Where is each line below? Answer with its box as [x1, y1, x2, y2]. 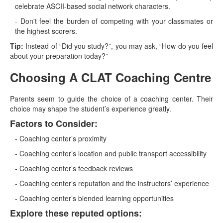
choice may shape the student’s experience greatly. [10, 103, 171, 113]
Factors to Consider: [10, 116, 98, 130]
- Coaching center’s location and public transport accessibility [15, 148, 207, 158]
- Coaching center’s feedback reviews [15, 163, 133, 173]
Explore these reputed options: [10, 206, 142, 220]
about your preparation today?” [10, 50, 108, 61]
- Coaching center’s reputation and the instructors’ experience [15, 178, 209, 188]
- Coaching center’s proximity [15, 133, 107, 143]
